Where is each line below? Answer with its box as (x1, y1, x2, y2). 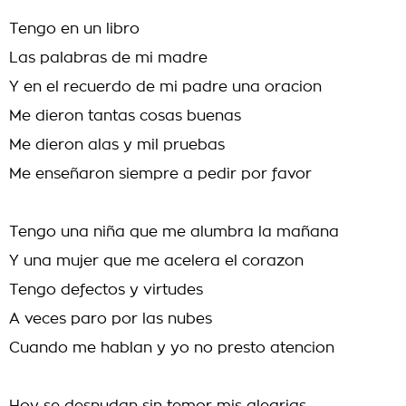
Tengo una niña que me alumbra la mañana (9, 225, 339, 239)
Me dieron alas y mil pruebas (9, 138, 225, 152)
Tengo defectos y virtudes (9, 283, 203, 297)
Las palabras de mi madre (9, 51, 208, 65)
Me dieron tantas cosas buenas (9, 109, 241, 123)
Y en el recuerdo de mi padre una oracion (9, 80, 322, 94)
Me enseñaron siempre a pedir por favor (9, 167, 312, 181)
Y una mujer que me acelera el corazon (9, 254, 304, 268)
